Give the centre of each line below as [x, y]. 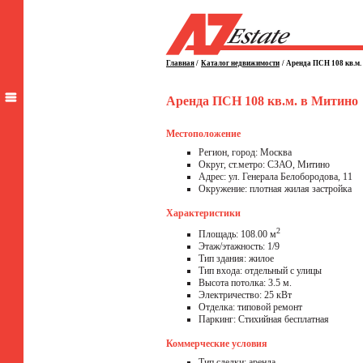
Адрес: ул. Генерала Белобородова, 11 [275, 177]
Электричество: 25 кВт [245, 295]
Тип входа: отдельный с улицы [260, 271]
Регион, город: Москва [245, 152]
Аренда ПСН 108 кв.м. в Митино [262, 101]
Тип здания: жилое [236, 258]
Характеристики [203, 213]
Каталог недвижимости [240, 63]
